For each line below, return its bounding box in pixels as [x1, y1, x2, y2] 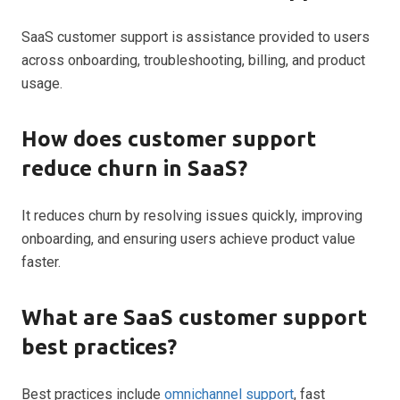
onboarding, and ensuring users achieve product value [21, 229, 355, 247]
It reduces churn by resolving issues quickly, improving [21, 206, 362, 224]
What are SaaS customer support [21, 304, 367, 329]
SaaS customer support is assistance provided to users [21, 28, 370, 46]
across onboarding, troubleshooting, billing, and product [21, 51, 365, 69]
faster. [21, 253, 61, 271]
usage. [21, 74, 62, 92]
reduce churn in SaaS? [21, 155, 247, 180]
